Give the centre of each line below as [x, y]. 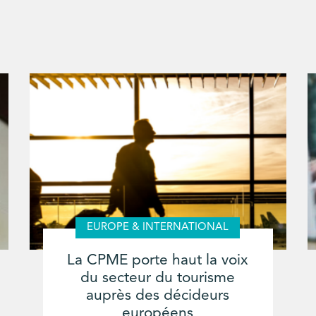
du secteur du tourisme [158, 278]
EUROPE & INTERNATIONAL [158, 227]
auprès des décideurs [158, 296]
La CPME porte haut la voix [158, 260]
